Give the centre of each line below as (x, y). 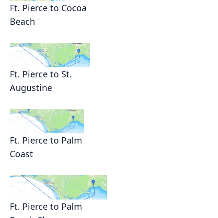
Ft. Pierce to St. (41, 74)
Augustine (31, 88)
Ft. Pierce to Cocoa (48, 8)
